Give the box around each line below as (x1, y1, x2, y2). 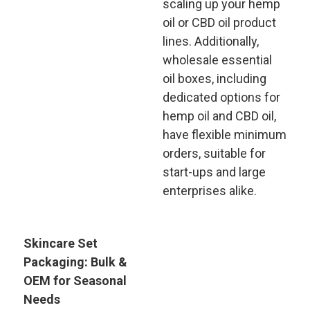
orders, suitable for (162, 146, 266, 161)
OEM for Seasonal (23, 273, 127, 288)
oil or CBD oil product (162, 15, 276, 30)
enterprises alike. (162, 183, 259, 198)
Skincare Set (23, 236, 98, 250)
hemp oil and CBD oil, (162, 109, 276, 123)
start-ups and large (162, 165, 266, 179)
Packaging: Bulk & (23, 255, 127, 269)
